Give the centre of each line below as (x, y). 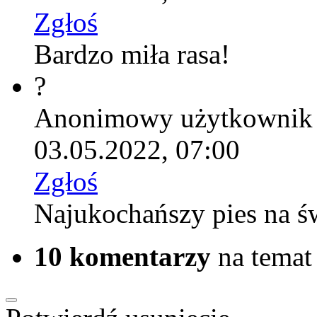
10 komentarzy (122, 257)
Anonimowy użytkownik (173, 118)
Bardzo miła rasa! (132, 54)
